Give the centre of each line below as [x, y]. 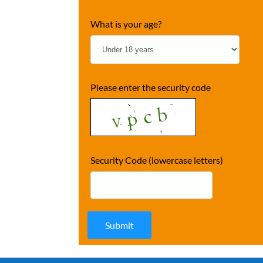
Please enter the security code [151, 87]
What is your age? [126, 23]
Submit [120, 225]
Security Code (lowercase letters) [157, 160]
